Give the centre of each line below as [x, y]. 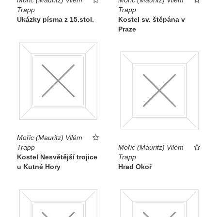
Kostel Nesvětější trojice [57, 157]
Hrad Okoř [135, 167]
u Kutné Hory [39, 167]
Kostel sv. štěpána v [152, 19]
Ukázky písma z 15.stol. [55, 19]
